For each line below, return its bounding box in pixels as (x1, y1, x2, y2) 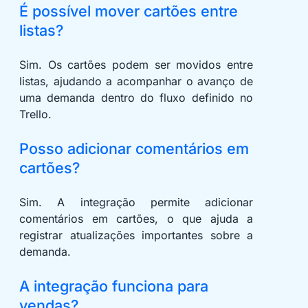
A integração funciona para (19, 277, 208, 296)
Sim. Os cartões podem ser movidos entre (19, 58, 253, 72)
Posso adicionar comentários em (19, 140, 249, 158)
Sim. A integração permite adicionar (19, 195, 253, 210)
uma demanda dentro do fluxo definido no (19, 91, 253, 105)
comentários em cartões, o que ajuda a (19, 212, 253, 226)
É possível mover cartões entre (19, 2, 238, 21)
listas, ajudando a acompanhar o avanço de (19, 74, 253, 89)
